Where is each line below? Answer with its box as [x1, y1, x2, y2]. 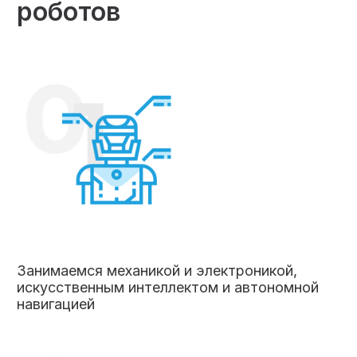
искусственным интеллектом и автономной [17, 278, 320, 296]
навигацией [17, 295, 96, 312]
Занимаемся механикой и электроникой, [17, 261, 298, 279]
